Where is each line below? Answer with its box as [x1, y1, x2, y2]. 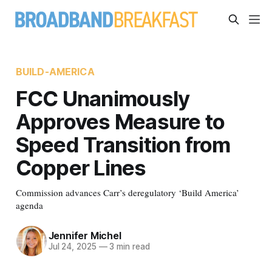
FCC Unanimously [15, 85, 190, 111]
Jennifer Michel [48, 229, 121, 242]
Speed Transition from [15, 131, 231, 157]
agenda [15, 199, 43, 211]
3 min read [107, 242, 150, 252]
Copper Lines [15, 154, 146, 180]
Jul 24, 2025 [48, 242, 97, 252]
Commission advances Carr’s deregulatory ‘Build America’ [15, 186, 239, 199]
